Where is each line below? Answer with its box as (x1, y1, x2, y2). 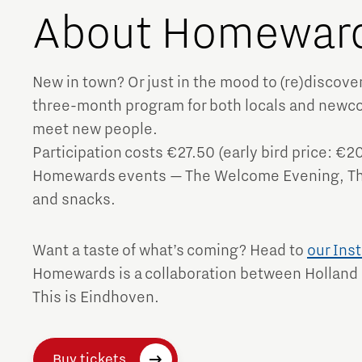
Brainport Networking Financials (32, 20, 239, 37)
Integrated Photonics (52, 141, 243, 165)
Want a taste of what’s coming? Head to (32, 242, 307, 260)
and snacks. (32, 191, 116, 209)
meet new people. (32, 120, 158, 139)
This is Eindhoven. (32, 288, 159, 307)
